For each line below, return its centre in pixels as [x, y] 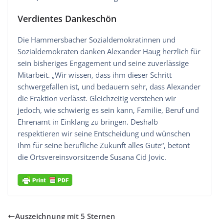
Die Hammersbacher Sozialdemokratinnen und [97, 40]
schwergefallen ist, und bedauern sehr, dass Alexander [109, 87]
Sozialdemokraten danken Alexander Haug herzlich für [109, 52]
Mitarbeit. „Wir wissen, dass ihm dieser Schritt [95, 75]
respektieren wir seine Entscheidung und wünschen [104, 134]
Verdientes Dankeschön [67, 19]
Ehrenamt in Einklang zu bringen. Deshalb [88, 122]
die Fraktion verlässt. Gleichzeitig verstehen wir [97, 99]
